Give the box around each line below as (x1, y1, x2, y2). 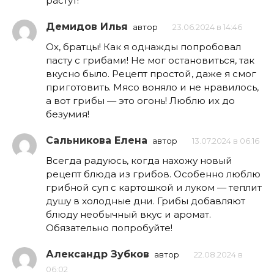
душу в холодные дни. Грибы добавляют (46, 195, 245, 207)
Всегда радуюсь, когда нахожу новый (46, 155, 232, 167)
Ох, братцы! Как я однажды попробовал (46, 41, 241, 53)
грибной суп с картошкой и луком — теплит (46, 182, 262, 194)
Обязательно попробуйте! (46, 222, 172, 234)
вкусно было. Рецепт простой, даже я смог (46, 68, 256, 80)
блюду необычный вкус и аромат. (46, 209, 211, 221)
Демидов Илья (46, 21, 128, 33)
